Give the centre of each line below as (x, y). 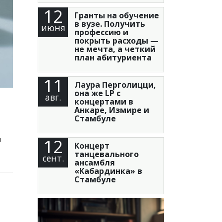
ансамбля (94, 162)
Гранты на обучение (116, 15)
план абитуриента (113, 57)
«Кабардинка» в (108, 171)
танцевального (106, 154)
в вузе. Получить (110, 24)
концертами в (104, 101)
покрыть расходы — (116, 40)
